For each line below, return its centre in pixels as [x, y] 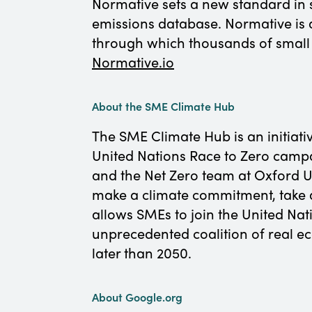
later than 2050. [143, 252]
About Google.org [137, 297]
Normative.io [133, 62]
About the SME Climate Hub [163, 106]
